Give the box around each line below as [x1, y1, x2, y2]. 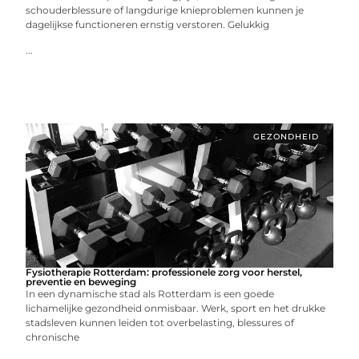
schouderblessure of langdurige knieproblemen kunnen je [26, 3, 305, 16]
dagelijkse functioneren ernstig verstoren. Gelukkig [26, 18, 270, 30]
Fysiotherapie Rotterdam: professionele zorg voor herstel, [26, 265, 303, 278]
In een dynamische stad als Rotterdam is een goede [26, 287, 275, 300]
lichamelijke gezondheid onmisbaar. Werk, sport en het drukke [26, 301, 326, 314]
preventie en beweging [26, 275, 137, 288]
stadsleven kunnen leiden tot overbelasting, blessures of [26, 316, 295, 329]
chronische [26, 330, 80, 343]
